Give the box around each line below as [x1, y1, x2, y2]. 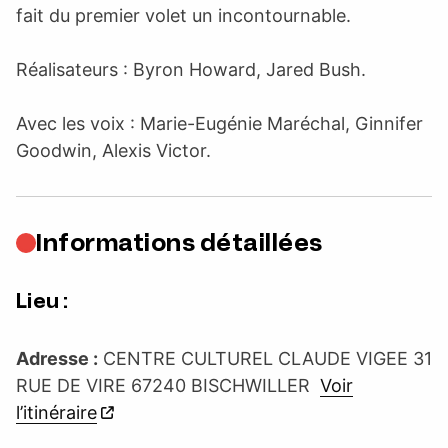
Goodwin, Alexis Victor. [16, 139, 211, 161]
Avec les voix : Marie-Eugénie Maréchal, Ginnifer [16, 112, 423, 134]
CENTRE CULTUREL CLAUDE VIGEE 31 [98, 347, 432, 369]
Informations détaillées [36, 227, 323, 257]
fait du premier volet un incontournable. [16, 4, 351, 26]
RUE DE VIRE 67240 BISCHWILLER [16, 374, 320, 396]
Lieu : [16, 288, 68, 313]
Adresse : [16, 347, 98, 369]
